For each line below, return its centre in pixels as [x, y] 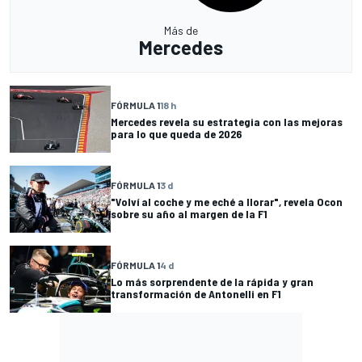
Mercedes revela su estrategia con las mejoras [227, 121]
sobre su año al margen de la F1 [189, 213]
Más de [181, 31]
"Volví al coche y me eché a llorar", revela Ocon [227, 201]
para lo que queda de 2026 [176, 133]
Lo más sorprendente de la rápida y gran [212, 281]
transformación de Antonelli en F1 [196, 293]
